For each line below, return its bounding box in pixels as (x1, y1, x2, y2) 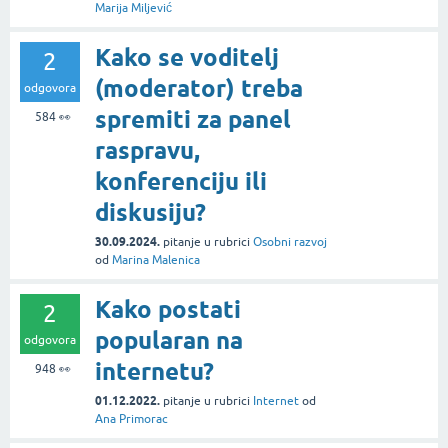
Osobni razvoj (253, 234, 327, 249)
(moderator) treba (95, 73, 303, 103)
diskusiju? (95, 197, 206, 227)
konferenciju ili (95, 166, 267, 196)
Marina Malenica (112, 252, 200, 267)
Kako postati (95, 294, 241, 324)
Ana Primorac (95, 411, 168, 426)
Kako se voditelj (95, 42, 279, 72)
